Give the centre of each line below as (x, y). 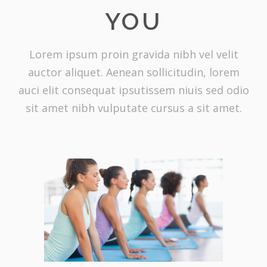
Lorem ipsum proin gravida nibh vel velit (133, 54)
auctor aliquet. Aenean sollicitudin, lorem (133, 72)
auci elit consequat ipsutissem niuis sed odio (133, 90)
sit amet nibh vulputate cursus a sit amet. (133, 108)
